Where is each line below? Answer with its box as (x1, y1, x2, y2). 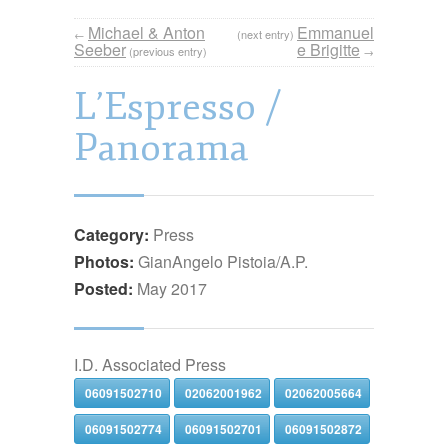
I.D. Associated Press (74, 353, 226, 377)
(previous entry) (129, 43, 207, 60)
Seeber (74, 38, 126, 62)
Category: (74, 223, 149, 247)
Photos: (74, 250, 134, 274)
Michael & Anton (88, 21, 205, 45)
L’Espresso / (74, 83, 281, 132)
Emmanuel (297, 21, 374, 45)
